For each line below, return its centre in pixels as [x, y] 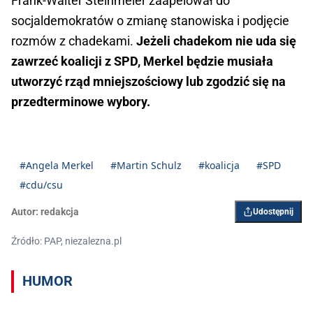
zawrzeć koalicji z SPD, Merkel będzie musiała [142, 61]
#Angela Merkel [57, 165]
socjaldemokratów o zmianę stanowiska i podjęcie [150, 20]
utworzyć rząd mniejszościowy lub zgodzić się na [148, 81]
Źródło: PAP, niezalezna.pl [66, 241]
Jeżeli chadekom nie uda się [216, 41]
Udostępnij [273, 211]
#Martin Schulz [146, 165]
